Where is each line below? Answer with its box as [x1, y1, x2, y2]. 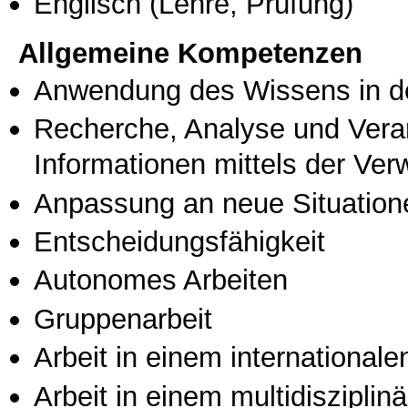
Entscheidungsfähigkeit [34, 225, 325, 259]
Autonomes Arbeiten [34, 263, 288, 297]
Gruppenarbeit [34, 301, 212, 335]
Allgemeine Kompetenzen [18, 36, 362, 69]
